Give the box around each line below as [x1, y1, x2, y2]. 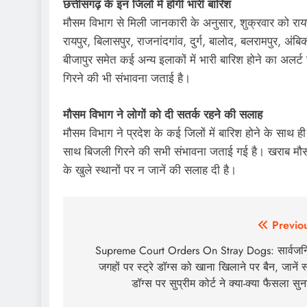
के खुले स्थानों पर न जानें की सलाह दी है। [63, 161, 236, 178]
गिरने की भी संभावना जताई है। [63, 70, 191, 86]
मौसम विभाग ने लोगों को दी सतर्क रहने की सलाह [63, 106, 262, 123]
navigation [76, 241, 157, 265]
